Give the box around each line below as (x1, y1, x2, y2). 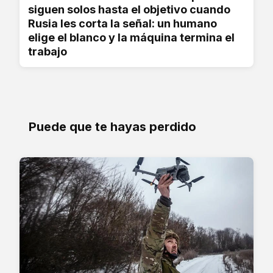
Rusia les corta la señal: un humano (28, 16, 217, 30)
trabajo (28, 44, 67, 58)
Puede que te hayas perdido (29, 119, 196, 134)
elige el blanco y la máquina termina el (28, 30, 235, 44)
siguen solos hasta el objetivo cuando (28, 2, 230, 16)
